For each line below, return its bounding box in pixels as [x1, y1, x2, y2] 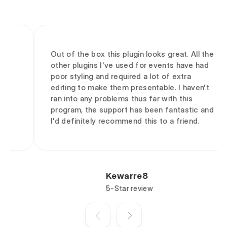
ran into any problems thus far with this [27, 94, 169, 104]
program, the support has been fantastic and [27, 105, 190, 115]
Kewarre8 [82, 171, 125, 181]
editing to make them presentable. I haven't [27, 83, 185, 93]
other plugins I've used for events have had [27, 60, 185, 70]
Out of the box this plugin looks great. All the [27, 49, 191, 59]
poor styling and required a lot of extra [27, 71, 168, 82]
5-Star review [82, 184, 129, 193]
